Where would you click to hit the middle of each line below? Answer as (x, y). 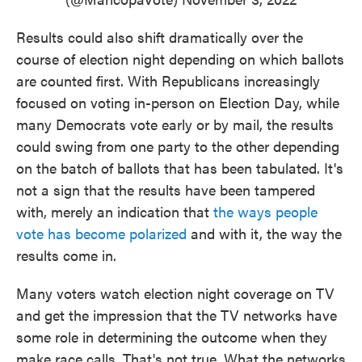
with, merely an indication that (115, 211)
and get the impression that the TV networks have (177, 315)
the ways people (265, 211)
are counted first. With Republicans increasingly (168, 80)
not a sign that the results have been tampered (166, 189)
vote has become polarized (101, 233)
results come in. (66, 255)
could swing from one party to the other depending (178, 146)
